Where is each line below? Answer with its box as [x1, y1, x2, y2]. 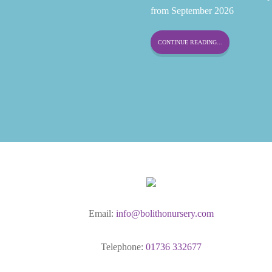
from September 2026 [151, 5, 234, 16]
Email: [89, 208, 117, 219]
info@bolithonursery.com [116, 208, 214, 219]
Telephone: [101, 242, 146, 252]
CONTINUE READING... [158, 39, 223, 46]
